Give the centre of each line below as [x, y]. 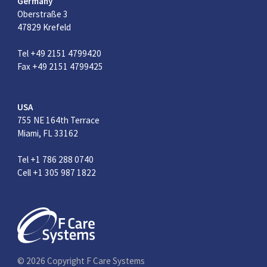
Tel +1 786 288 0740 [55, 159]
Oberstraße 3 [42, 14]
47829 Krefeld [44, 27]
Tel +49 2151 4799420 [59, 54]
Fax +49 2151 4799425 [60, 67]
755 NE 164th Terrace [58, 120]
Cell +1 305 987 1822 [56, 172]
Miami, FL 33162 [47, 133]
